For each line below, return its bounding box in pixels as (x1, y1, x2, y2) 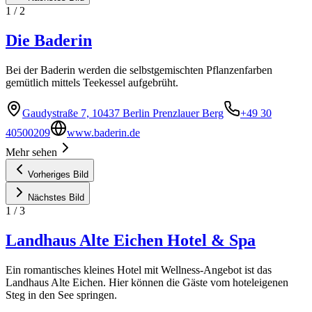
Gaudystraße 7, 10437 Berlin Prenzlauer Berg (22, 107, 224, 119)
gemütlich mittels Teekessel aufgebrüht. (6, 76, 178, 88)
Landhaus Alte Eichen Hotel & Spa (6, 231, 256, 249)
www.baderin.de (67, 126, 140, 139)
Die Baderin (6, 31, 92, 49)
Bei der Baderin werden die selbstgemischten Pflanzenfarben (6, 63, 272, 76)
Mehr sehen (6, 146, 57, 158)
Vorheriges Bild (28, 169, 88, 180)
